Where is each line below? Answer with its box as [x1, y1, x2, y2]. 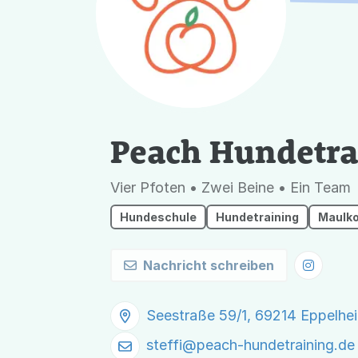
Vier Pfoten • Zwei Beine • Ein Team [110, 179, 351, 196]
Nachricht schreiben [142, 257, 274, 273]
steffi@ [146, 336, 197, 354]
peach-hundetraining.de [197, 336, 355, 354]
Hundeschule [120, 210, 197, 224]
